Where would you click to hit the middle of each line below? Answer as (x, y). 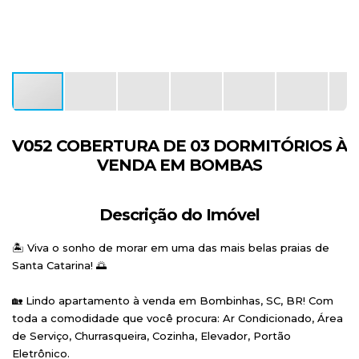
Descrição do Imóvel (179, 215)
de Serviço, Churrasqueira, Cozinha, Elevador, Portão (151, 336)
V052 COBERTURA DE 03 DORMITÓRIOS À (179, 146)
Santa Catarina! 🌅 (59, 265)
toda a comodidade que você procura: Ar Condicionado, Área (177, 318)
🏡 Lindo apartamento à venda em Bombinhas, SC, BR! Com (173, 301)
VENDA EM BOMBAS (179, 165)
